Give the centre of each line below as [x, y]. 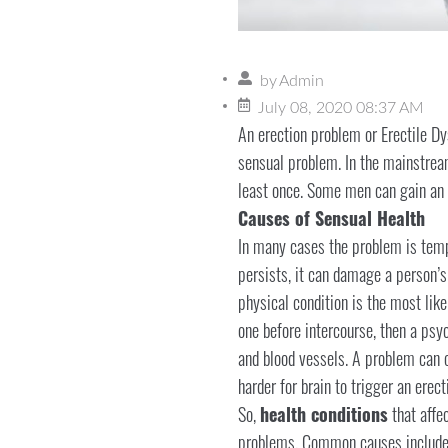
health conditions [323, 414]
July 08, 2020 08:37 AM [340, 108]
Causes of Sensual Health [331, 218]
